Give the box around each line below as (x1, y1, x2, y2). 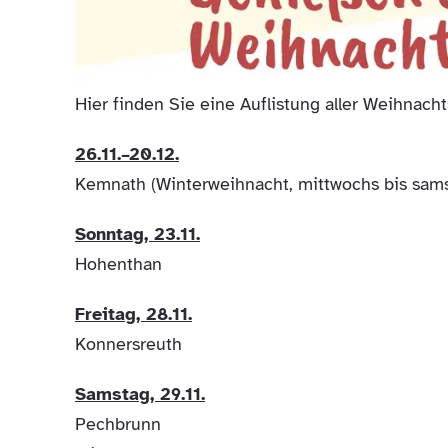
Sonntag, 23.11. (75, 222, 200, 245)
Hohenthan (75, 252, 167, 275)
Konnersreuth (75, 332, 182, 355)
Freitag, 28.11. (75, 302, 192, 325)
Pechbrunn (75, 412, 161, 435)
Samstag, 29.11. (75, 382, 205, 405)
